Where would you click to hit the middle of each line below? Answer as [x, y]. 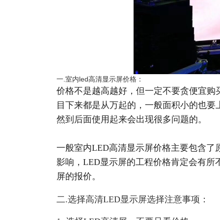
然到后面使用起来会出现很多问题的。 [132, 119]
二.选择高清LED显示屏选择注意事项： [133, 199]
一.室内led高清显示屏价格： [100, 79]
